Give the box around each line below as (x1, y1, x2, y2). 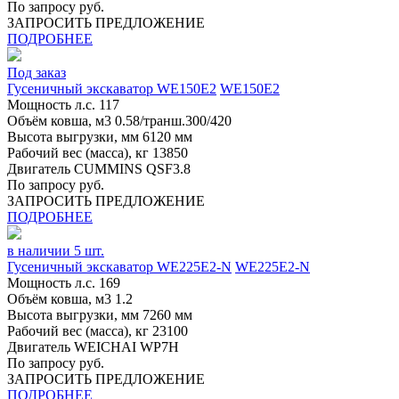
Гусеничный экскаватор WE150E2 (7, 80, 216, 96)
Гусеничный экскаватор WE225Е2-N (7, 258, 232, 274)
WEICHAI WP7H (74, 338, 179, 354)
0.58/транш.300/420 (115, 112, 232, 128)
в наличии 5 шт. (7, 242, 104, 258)
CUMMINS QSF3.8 (74, 160, 191, 176)
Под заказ (7, 64, 66, 80)
